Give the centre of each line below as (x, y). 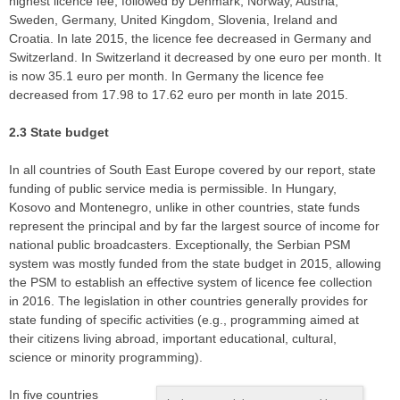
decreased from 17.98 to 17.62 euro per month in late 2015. (179, 95)
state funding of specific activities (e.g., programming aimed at (184, 320)
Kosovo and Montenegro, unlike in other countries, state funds (184, 208)
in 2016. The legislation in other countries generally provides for (188, 301)
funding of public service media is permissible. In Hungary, (173, 189)
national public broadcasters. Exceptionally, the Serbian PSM (180, 245)
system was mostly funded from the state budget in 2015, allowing (195, 264)
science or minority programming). (106, 358)
